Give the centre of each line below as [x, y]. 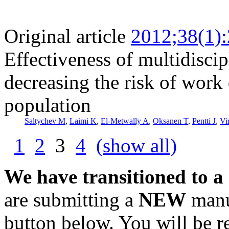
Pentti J [204, 121]
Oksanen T [170, 121]
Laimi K [83, 121]
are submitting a [71, 199]
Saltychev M [45, 121]
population [48, 105]
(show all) [136, 145]
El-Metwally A [125, 121]
